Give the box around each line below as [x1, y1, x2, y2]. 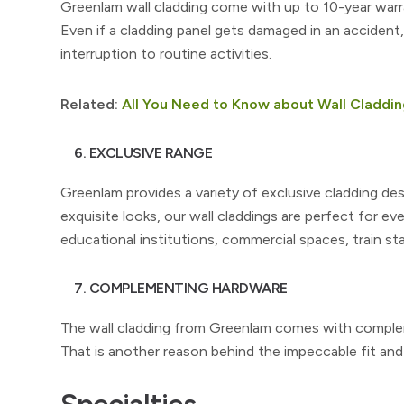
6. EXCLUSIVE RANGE [74, 144, 213, 161]
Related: [60, 96, 118, 113]
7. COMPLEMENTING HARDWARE [74, 280, 288, 297]
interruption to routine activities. [60, 45, 271, 62]
